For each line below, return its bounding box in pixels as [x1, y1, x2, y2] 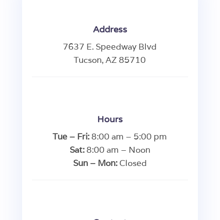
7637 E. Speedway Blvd [63, 41, 157, 53]
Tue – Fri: [53, 131, 90, 142]
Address [92, 24, 127, 35]
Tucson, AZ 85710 [74, 55, 146, 66]
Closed [117, 158, 147, 169]
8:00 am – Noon [84, 144, 150, 156]
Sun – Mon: [73, 158, 117, 169]
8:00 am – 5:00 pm [89, 131, 167, 142]
